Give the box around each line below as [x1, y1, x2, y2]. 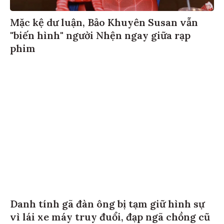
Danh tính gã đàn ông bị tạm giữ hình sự [10, 199, 204, 212]
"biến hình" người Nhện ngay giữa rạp [10, 30, 190, 43]
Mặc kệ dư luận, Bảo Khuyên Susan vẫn [10, 17, 198, 30]
